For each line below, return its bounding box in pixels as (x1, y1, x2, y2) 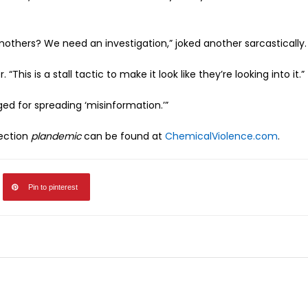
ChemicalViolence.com (165, 129, 278, 143)
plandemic (31, 129, 81, 143)
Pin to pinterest (28, 182, 78, 191)
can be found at (81, 129, 165, 143)
